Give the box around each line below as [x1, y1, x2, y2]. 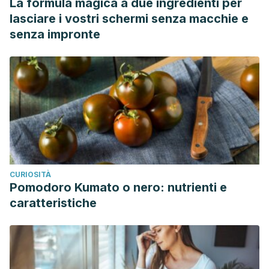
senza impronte [10, 27, 100, 41]
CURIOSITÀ [10, 170, 51, 179]
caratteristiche [10, 196, 97, 210]
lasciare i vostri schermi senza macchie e [10, 11, 249, 26]
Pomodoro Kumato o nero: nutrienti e [10, 180, 227, 195]
